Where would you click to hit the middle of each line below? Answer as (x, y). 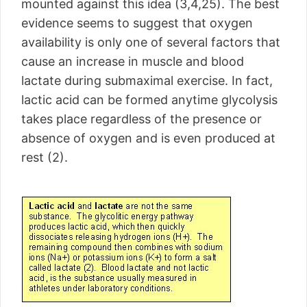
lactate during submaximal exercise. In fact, (147, 81)
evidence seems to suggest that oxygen (137, 23)
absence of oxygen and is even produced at (148, 138)
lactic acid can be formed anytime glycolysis (149, 100)
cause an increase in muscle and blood (133, 61)
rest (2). (45, 157)
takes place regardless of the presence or (142, 119)
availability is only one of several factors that (151, 42)
